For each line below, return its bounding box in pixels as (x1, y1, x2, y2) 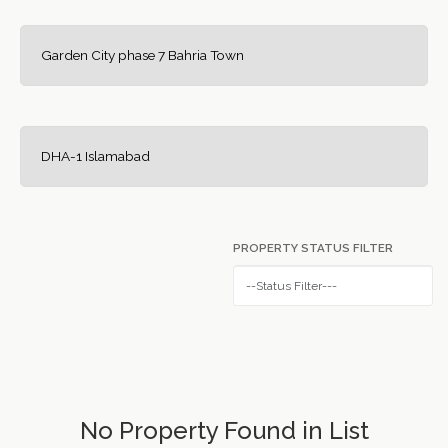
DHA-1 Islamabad (41, 148, 150, 164)
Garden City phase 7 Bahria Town (41, 47, 244, 63)
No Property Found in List (79, 416, 369, 445)
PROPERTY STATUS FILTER (233, 241, 393, 255)
